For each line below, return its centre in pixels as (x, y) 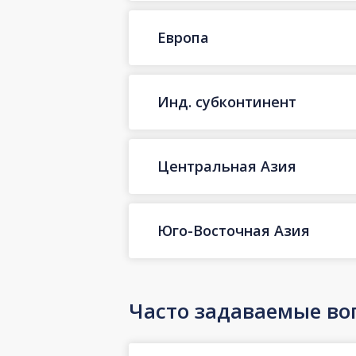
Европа (183, 38)
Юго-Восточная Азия (234, 231)
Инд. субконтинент (227, 102)
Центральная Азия (227, 166)
